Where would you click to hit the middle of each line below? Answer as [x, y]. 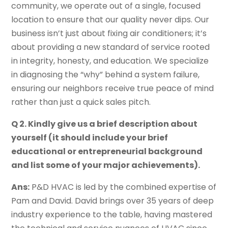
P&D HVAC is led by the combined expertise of [123, 187]
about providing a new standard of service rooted [111, 47]
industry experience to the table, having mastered [112, 215]
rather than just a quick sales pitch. [81, 102]
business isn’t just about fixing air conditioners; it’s [109, 34]
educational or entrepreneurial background [107, 152]
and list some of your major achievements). [106, 165]
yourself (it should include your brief [90, 138]
